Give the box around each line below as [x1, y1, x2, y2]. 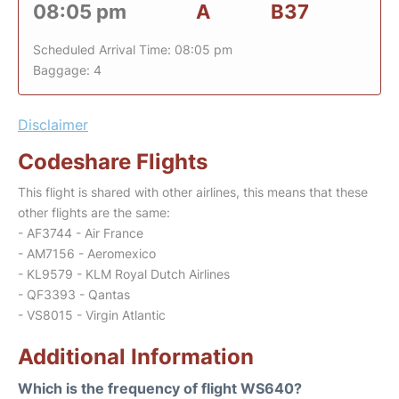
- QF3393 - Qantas [18, 287, 130, 303]
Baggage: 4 [33, 62, 102, 78]
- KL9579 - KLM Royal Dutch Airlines [18, 266, 230, 282]
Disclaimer [18, 116, 88, 134]
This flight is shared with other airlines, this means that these [18, 184, 368, 200]
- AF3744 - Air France [18, 225, 143, 241]
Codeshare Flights [18, 149, 208, 175]
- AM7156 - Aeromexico [18, 246, 156, 262]
